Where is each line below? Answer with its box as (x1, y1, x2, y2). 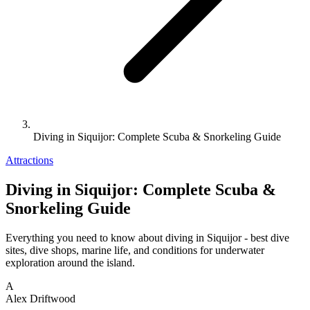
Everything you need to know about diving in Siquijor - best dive (6, 231, 289, 244)
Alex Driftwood (6, 292, 75, 304)
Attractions (6, 154, 53, 166)
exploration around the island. (6, 256, 135, 268)
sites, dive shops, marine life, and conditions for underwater (6, 244, 264, 256)
